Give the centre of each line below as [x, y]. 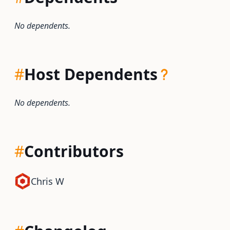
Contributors [74, 151]
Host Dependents [91, 74]
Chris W [47, 181]
